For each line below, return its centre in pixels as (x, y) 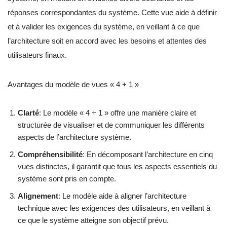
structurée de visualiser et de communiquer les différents (111, 125)
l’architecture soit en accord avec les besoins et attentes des (107, 41)
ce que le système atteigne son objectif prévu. (93, 220)
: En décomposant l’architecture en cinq (148, 155)
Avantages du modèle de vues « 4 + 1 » (73, 85)
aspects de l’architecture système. (74, 137)
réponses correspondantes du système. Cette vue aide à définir (112, 13)
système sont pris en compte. (67, 179)
